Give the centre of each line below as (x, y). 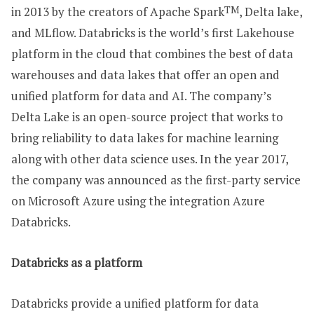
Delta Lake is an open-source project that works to (147, 116)
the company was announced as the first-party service (156, 179)
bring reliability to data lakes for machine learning (145, 137)
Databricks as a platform (77, 262)
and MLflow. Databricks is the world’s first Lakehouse (153, 32)
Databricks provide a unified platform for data (135, 303)
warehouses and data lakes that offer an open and (145, 74)
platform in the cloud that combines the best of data (152, 53)
